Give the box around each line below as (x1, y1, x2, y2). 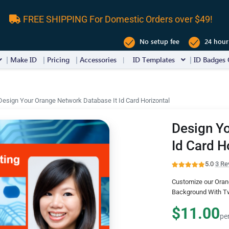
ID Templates (133, 55, 175, 64)
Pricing (47, 55, 70, 64)
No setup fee (138, 37, 179, 46)
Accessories (80, 55, 117, 64)
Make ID (10, 55, 37, 64)
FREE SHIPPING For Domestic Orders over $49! (21, 13, 213, 25)
